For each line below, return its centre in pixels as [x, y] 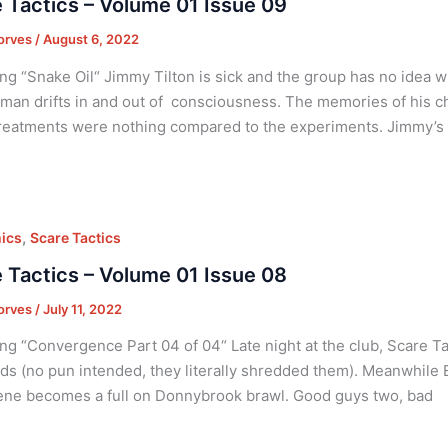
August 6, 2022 [90, 39]
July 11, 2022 [82, 308]
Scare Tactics [75, 237]
